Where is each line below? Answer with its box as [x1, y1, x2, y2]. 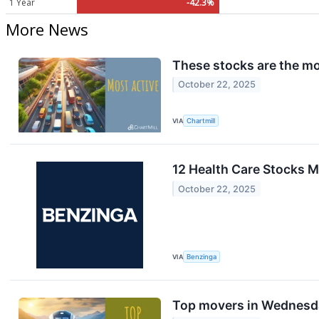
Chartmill [187, 116, 216, 125]
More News [6, 19, 88, 41]
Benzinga [187, 252, 217, 261]
